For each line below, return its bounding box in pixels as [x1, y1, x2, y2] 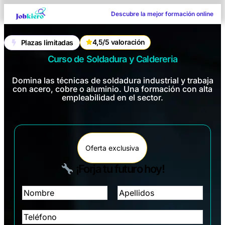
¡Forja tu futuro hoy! [73, 162, 164, 176]
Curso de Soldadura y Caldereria [47, 54, 178, 65]
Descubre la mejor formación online [111, 10, 213, 18]
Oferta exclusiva [85, 143, 140, 152]
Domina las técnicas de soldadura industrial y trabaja [12, 75, 213, 85]
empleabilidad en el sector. [62, 92, 163, 102]
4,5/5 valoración [92, 37, 145, 46]
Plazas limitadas [21, 38, 73, 47]
